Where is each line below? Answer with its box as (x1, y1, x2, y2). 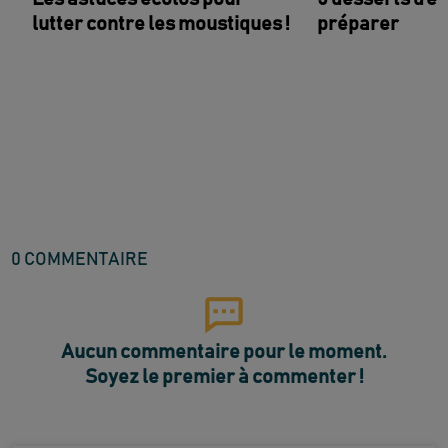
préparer (317, 14, 400, 35)
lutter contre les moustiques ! (32, 14, 291, 35)
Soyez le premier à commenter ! (84, 367, 364, 388)
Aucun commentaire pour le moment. (61, 342, 387, 363)
